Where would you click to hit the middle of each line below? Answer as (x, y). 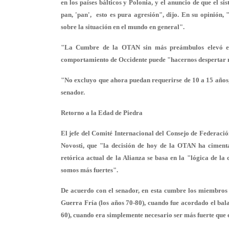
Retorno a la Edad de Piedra (102, 113)
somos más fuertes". (89, 170)
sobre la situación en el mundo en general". (123, 27)
